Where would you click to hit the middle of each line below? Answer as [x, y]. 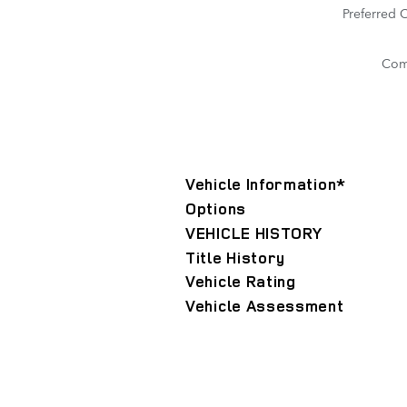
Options [216, 209]
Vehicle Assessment [265, 306]
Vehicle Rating [241, 282]
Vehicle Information [261, 184]
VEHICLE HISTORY [254, 233]
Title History [236, 257]
